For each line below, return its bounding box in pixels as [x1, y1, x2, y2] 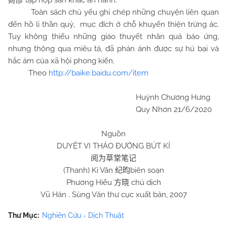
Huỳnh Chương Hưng [8, 93, 210, 102]
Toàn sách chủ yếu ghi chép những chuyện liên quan [8, 8, 219, 17]
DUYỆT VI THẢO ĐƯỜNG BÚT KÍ [57, 141, 170, 150]
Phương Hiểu [66, 178, 114, 187]
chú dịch [129, 178, 161, 187]
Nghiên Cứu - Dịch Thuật [42, 211, 124, 219]
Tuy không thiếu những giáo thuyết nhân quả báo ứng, [8, 32, 219, 41]
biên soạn [130, 166, 164, 175]
